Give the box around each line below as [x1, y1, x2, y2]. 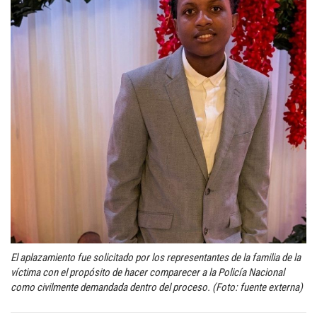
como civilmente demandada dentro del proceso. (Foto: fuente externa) [11, 281, 303, 294]
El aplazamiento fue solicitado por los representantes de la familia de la [11, 251, 301, 265]
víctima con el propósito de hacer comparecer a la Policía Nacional [11, 266, 284, 279]
